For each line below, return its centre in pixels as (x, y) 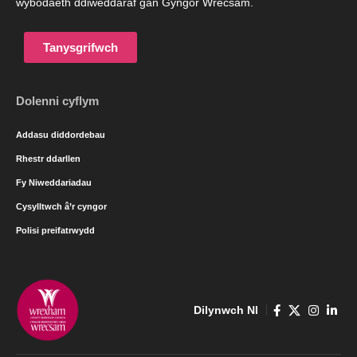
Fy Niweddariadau (54, 183)
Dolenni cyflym (57, 101)
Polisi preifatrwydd (55, 231)
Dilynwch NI (226, 310)
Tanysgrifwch (80, 48)
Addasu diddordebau (61, 135)
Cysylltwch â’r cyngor (61, 207)
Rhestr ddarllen (48, 159)
